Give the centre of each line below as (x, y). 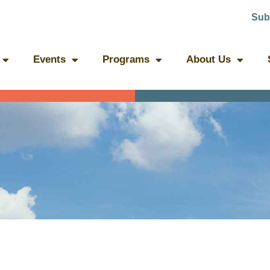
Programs (126, 59)
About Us (209, 59)
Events (49, 59)
